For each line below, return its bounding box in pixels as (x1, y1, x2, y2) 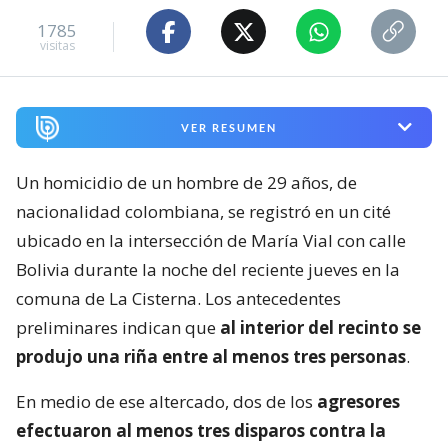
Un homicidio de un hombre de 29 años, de (16, 170, 357, 194)
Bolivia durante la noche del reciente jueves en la (16, 257, 400, 281)
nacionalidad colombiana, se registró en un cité (16, 199, 391, 223)
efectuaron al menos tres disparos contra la (16, 418, 386, 442)
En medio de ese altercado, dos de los (16, 389, 317, 413)
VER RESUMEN (180, 120, 277, 134)
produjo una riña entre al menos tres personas (16, 344, 406, 368)
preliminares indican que (16, 315, 220, 339)
